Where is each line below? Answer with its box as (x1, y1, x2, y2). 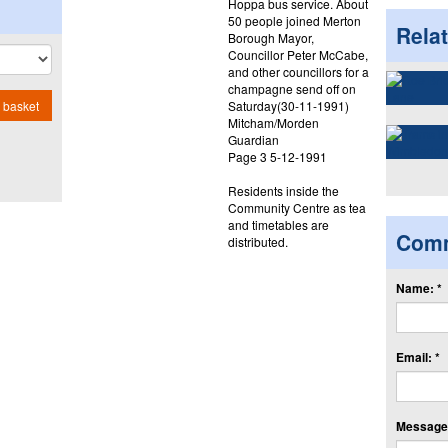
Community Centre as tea (227, 198, 366, 216)
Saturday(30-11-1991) (227, 96, 349, 114)
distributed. (227, 232, 288, 250)
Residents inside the (227, 181, 339, 199)
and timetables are (227, 215, 329, 233)
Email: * (395, 347, 440, 366)
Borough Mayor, (227, 28, 314, 46)
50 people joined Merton (227, 11, 361, 29)
